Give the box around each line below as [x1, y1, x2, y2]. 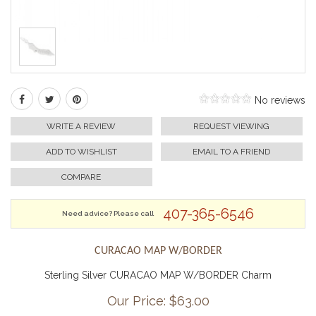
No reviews [255, 95, 305, 106]
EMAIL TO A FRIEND [193, 147, 271, 157]
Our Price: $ [107, 293, 177, 308]
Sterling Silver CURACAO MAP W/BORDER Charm [44, 269, 272, 281]
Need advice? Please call [62, 209, 154, 217]
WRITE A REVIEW [47, 121, 116, 131]
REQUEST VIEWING [193, 121, 270, 131]
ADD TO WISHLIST [45, 147, 117, 157]
